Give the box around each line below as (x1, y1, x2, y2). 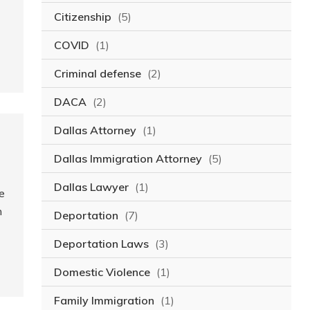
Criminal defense (53, 66, 141, 81)
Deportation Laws (53, 237, 149, 251)
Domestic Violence (53, 265, 150, 280)
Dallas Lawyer (53, 180, 129, 194)
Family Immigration (53, 293, 154, 308)
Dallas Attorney (53, 123, 136, 138)
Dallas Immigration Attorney (53, 152, 202, 166)
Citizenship (53, 10, 111, 24)
